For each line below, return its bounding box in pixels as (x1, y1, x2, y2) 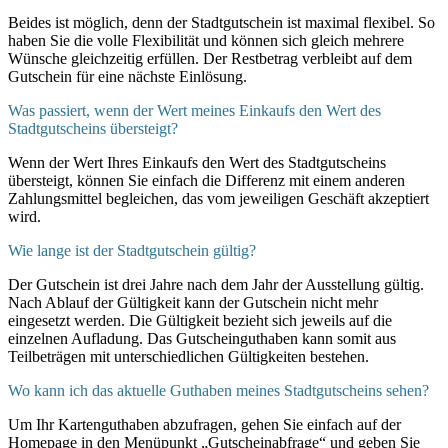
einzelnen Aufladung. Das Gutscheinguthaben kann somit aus (8, 330, 396, 348)
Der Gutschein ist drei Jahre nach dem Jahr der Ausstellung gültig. (8, 276, 424, 294)
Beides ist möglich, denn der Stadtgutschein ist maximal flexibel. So (8, 14, 435, 32)
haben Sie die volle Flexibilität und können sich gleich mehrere (8, 32, 404, 50)
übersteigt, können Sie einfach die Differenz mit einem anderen (8, 172, 405, 190)
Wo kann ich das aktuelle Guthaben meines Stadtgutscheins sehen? (8, 382, 429, 400)
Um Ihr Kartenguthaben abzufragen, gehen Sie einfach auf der (8, 416, 401, 434)
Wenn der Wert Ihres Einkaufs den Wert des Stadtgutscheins (8, 154, 386, 172)
